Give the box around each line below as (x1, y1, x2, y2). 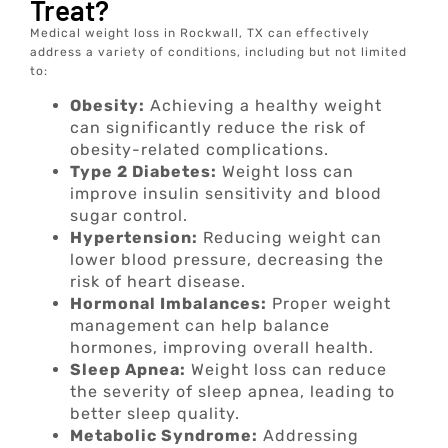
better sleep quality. (70, 404, 241, 424)
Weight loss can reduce (186, 360, 388, 380)
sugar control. (70, 206, 189, 226)
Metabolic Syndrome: (70, 426, 259, 446)
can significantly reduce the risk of (70, 118, 367, 138)
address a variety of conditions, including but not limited (30, 44, 408, 59)
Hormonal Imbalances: (70, 294, 268, 314)
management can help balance (70, 316, 331, 336)
